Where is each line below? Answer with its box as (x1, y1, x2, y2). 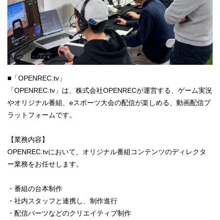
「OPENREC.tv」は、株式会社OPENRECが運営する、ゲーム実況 (7, 86, 212, 95)
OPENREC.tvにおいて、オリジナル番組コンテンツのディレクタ (7, 148, 206, 156)
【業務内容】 (7, 136, 49, 144)
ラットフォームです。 (7, 111, 76, 119)
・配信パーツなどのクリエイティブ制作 (7, 209, 131, 218)
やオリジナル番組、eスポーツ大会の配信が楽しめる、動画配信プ (7, 99, 211, 107)
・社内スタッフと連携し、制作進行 (7, 197, 117, 205)
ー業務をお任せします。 (7, 160, 83, 168)
